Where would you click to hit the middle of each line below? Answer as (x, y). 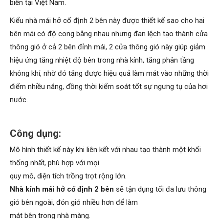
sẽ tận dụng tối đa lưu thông (160, 189)
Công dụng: (35, 133)
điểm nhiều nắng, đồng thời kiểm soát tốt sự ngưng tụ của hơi (109, 87)
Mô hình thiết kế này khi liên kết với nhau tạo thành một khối (105, 150)
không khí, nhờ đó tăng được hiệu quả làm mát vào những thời (109, 73)
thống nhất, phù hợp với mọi (55, 163)
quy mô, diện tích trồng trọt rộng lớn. (68, 176)
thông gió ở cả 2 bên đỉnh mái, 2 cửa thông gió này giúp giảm (108, 47)
